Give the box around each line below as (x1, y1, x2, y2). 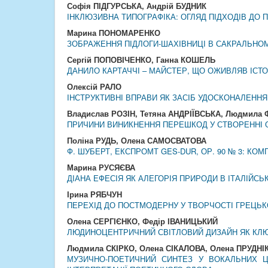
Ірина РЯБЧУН (67, 188, 122, 200)
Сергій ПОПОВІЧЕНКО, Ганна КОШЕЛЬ (67, 54, 215, 65)
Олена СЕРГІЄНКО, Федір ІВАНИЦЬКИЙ (67, 215, 218, 227)
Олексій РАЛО (67, 81, 121, 92)
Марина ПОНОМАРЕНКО (67, 27, 160, 38)
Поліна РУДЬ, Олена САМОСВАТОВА (67, 135, 206, 146)
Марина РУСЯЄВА (67, 162, 135, 173)
